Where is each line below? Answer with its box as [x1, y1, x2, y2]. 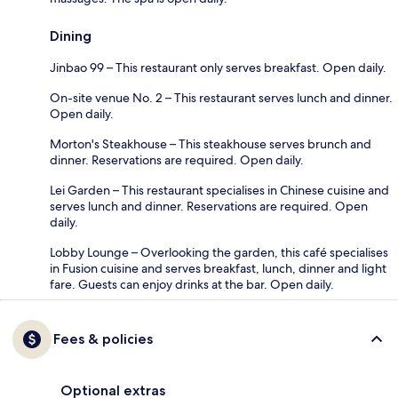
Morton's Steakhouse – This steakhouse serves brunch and [50, 135, 371, 152]
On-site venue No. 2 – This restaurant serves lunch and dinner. [50, 89, 393, 106]
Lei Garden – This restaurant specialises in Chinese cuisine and [50, 181, 389, 198]
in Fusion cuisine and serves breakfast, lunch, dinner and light [50, 259, 386, 276]
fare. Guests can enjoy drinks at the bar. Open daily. [50, 275, 334, 292]
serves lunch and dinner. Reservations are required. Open [50, 197, 368, 214]
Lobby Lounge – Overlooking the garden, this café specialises [50, 243, 388, 260]
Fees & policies [53, 330, 153, 347]
